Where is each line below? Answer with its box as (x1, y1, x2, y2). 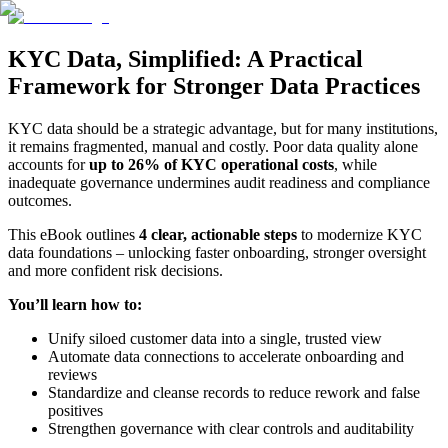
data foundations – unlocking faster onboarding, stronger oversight (8, 243, 426, 261)
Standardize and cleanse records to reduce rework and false (48, 383, 420, 401)
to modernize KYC (297, 225, 422, 243)
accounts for (8, 155, 89, 173)
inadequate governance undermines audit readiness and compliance (8, 173, 430, 191)
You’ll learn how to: (8, 295, 142, 313)
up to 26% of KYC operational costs (89, 155, 334, 173)
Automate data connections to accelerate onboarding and (48, 347, 404, 365)
